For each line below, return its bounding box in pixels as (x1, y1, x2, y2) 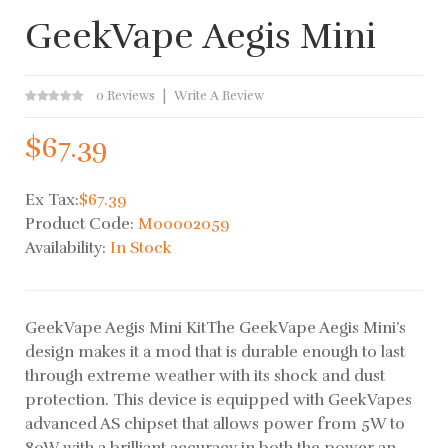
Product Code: (25, 213, 138, 234)
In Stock (110, 237, 172, 258)
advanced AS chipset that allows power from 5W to (25, 413, 405, 434)
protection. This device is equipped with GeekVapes (25, 389, 412, 410)
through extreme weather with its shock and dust (25, 365, 385, 386)
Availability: (25, 237, 110, 258)
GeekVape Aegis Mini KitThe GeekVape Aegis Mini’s (25, 317, 406, 338)
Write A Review (174, 87, 264, 104)
